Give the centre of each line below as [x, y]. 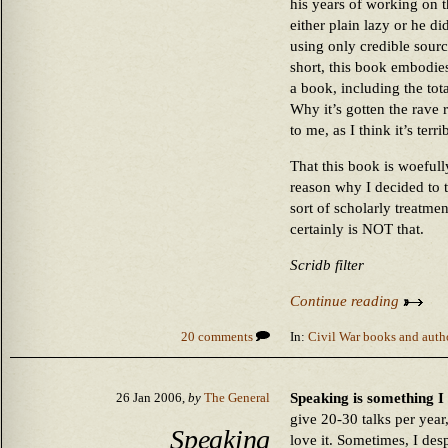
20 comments [218, 337]
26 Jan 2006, [152, 398]
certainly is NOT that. [357, 229]
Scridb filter [327, 265]
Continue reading [346, 301]
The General [237, 398]
